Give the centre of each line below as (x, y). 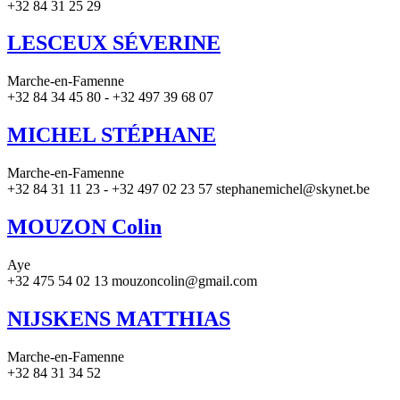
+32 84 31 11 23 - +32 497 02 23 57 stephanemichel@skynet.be (188, 189)
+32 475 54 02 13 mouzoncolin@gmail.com (132, 280)
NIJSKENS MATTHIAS (119, 318)
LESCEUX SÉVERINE (114, 43)
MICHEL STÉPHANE (112, 135)
